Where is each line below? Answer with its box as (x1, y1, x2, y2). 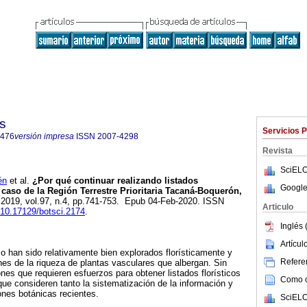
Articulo (262, 202, 293, 212)
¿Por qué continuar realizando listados (29, 175, 198, 186)
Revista (262, 146, 293, 156)
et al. (7, 175, 29, 186)
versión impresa (14, 132, 74, 141)
